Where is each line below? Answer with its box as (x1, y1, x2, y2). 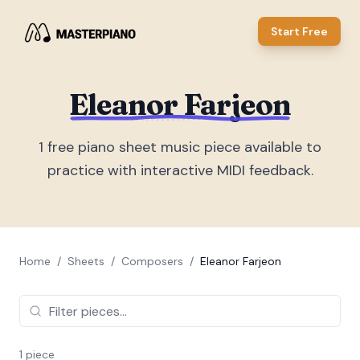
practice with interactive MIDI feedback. (47, 161, 313, 180)
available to (240, 137, 321, 157)
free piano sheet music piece (43, 137, 240, 157)
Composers (121, 254, 183, 268)
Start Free (271, 24, 328, 39)
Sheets (67, 254, 104, 268)
